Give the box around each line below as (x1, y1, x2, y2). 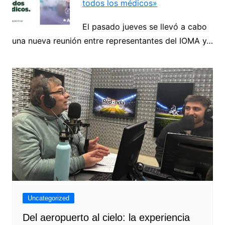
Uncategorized (27, 194, 69, 202)
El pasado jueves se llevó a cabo (82, 22, 207, 32)
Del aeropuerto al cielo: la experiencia (22, 212, 190, 223)
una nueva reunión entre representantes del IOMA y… (12, 36, 213, 46)
